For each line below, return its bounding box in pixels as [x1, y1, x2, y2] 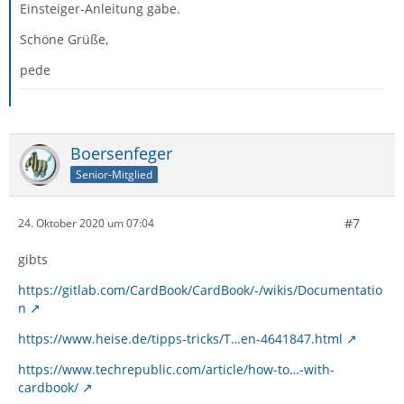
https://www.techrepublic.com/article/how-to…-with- [18, 360, 335, 378]
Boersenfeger [70, 142, 172, 164]
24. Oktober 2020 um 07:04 [18, 216, 154, 232]
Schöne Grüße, [20, 30, 108, 48]
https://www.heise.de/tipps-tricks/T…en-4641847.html [18, 329, 343, 347]
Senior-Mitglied [76, 166, 152, 182]
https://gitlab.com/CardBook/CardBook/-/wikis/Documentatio [18, 280, 382, 298]
